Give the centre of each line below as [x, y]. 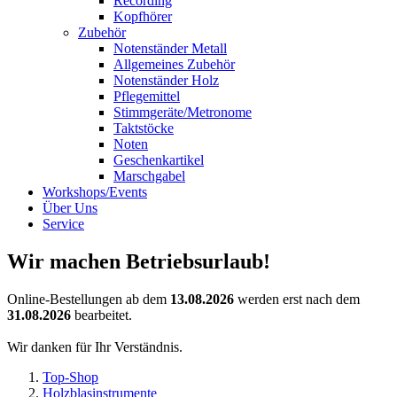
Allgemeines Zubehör [174, 64]
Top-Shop [70, 377]
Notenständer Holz [166, 80]
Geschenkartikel [159, 160]
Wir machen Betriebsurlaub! [139, 261]
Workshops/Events [95, 192]
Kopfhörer [143, 16]
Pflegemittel [147, 96]
